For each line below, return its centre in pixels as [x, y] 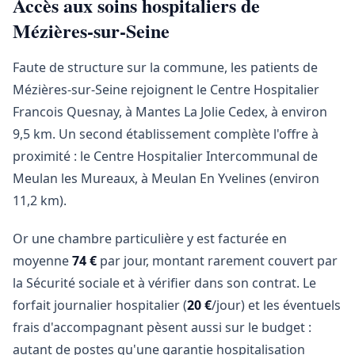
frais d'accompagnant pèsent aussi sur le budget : [162, 327]
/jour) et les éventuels [276, 305]
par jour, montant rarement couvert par [217, 261]
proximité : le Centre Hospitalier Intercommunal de [165, 156]
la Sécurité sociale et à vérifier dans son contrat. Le [164, 283]
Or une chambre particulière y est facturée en [150, 239]
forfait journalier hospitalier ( [100, 305]
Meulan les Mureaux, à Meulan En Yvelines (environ [166, 178]
